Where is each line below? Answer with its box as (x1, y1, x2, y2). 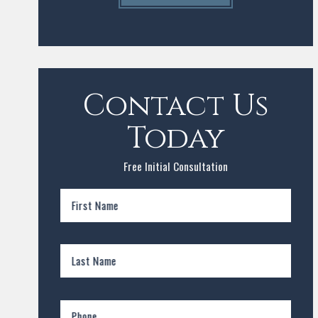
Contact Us (82, 86, 269, 127)
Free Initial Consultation (123, 157, 228, 175)
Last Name (71, 251, 116, 269)
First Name (71, 196, 119, 214)
